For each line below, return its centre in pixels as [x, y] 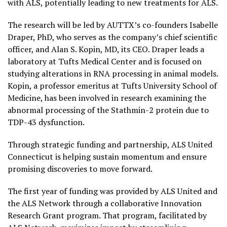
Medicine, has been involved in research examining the [107, 98]
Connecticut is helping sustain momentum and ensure [107, 156]
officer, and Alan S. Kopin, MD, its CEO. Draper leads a [106, 49]
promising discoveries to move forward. [80, 168]
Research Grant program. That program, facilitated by [107, 215]
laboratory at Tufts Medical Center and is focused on [105, 61]
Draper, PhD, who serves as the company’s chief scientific [112, 37]
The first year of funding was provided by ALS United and [112, 191]
